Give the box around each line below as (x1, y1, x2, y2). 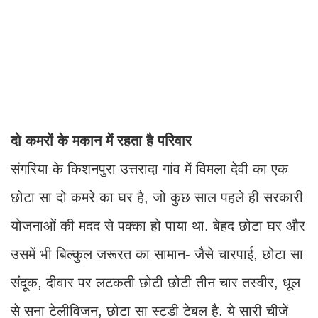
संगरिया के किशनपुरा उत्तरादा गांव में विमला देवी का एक (11, 161, 288, 177)
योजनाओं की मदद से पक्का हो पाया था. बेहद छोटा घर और (11, 218, 305, 234)
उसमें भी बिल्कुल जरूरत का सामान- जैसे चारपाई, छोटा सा (11, 246, 303, 263)
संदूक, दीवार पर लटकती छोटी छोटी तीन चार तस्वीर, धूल (11, 275, 300, 291)
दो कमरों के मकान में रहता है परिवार (11, 133, 196, 149)
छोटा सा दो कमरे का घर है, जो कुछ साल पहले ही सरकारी (11, 190, 303, 206)
